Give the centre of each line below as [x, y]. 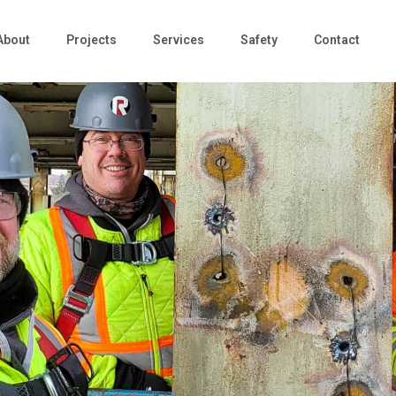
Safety [259, 40]
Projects [92, 40]
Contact [337, 40]
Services [179, 40]
